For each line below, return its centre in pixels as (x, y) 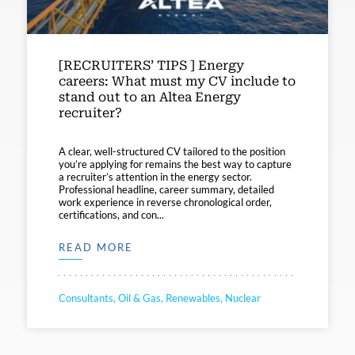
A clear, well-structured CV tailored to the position (172, 151)
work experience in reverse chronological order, (165, 202)
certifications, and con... (111, 214)
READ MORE (96, 247)
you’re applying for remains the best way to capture (175, 164)
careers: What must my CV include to (177, 81)
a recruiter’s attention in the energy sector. (155, 176)
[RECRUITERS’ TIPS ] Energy (151, 65)
